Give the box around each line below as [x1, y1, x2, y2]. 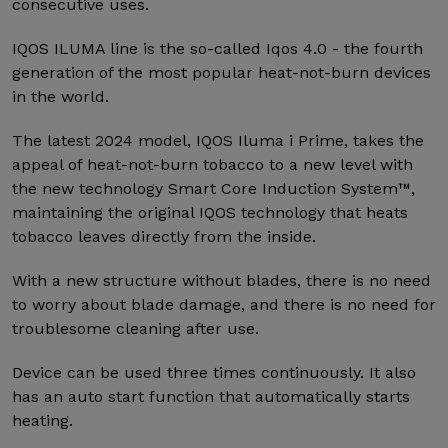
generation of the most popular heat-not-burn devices [12, 63, 431, 82]
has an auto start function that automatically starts [12, 387, 410, 406]
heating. [12, 411, 73, 430]
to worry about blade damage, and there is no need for [12, 295, 436, 314]
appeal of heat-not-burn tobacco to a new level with [12, 155, 413, 174]
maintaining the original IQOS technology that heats [12, 203, 408, 222]
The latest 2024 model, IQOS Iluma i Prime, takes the [12, 131, 424, 150]
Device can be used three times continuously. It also [12, 363, 416, 382]
